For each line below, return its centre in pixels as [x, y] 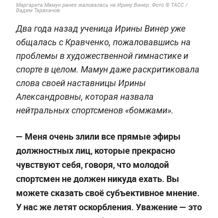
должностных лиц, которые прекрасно [95, 150]
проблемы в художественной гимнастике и [102, 55]
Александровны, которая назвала [85, 96]
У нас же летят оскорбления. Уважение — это [109, 207]
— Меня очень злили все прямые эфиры [98, 136]
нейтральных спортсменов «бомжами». [95, 110]
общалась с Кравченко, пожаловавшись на [103, 42]
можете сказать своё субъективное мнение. [108, 192]
